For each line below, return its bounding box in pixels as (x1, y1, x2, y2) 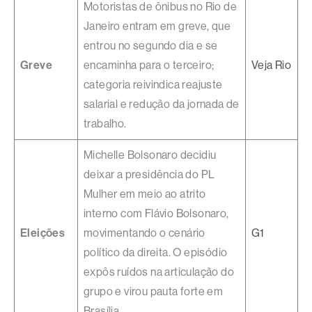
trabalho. (84, 117, 127, 131)
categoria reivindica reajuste (84, 78, 223, 92)
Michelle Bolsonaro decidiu (84, 148, 217, 162)
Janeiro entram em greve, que (84, 19, 231, 33)
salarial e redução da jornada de (84, 97, 240, 111)
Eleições (20, 226, 65, 240)
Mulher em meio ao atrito (84, 187, 206, 201)
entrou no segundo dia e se (84, 39, 218, 53)
